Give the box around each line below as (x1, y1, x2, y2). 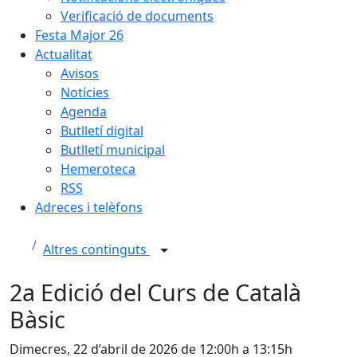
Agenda (61, 103, 107, 120)
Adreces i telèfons (35, 198, 143, 216)
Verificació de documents (61, 7, 214, 25)
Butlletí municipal (61, 141, 165, 159)
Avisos (61, 65, 99, 82)
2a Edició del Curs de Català (10, 277, 301, 308)
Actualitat (35, 45, 92, 63)
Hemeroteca (61, 160, 135, 178)
